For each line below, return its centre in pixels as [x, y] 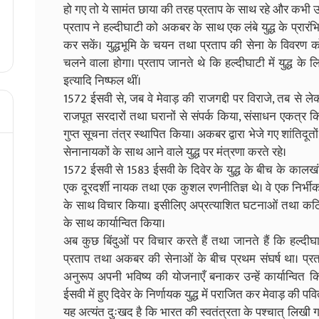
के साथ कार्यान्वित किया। [114, 223]
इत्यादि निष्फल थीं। [102, 81]
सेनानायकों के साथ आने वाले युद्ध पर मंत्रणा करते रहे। [175, 152]
